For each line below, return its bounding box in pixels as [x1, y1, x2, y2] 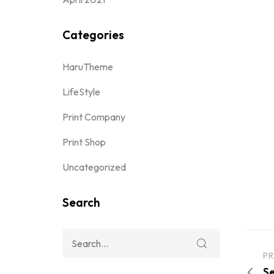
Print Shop [62, 136, 106, 148]
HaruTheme [62, 61, 113, 73]
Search [62, 195, 100, 210]
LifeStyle [62, 86, 100, 98]
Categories [62, 28, 124, 42]
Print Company [62, 111, 125, 123]
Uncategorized [62, 161, 126, 173]
